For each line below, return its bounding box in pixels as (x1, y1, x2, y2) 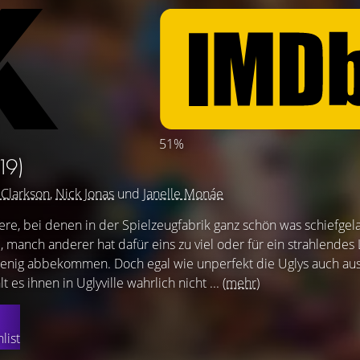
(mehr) (223, 274, 260, 292)
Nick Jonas (55, 185, 114, 202)
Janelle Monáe (143, 185, 223, 202)
